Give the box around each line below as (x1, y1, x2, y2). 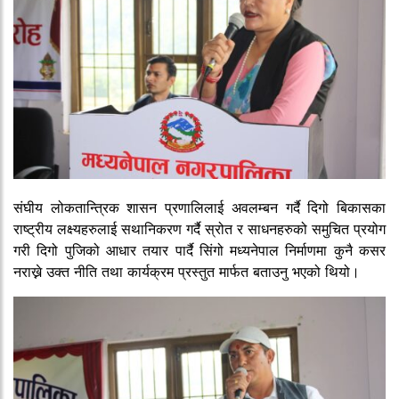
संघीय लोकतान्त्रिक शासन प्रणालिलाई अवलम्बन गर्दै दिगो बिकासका (13, 198, 386, 216)
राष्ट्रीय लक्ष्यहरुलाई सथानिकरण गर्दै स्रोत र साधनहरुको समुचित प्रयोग (13, 219, 386, 238)
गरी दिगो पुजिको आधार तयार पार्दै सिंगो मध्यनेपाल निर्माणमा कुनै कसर (13, 240, 386, 259)
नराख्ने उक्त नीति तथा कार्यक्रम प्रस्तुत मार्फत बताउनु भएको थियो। (13, 262, 360, 281)
